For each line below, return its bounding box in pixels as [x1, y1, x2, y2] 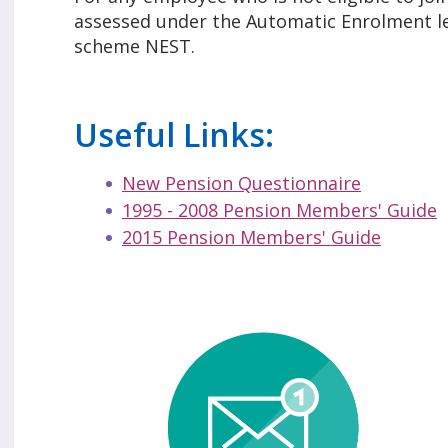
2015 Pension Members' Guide [122, 225, 381, 250]
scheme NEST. [74, 34, 195, 59]
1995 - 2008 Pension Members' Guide [122, 198, 437, 223]
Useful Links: [74, 113, 274, 157]
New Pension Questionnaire [122, 171, 361, 196]
